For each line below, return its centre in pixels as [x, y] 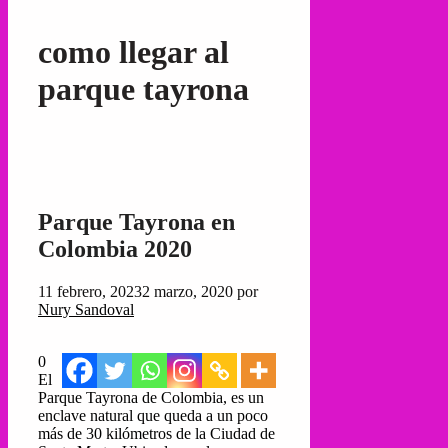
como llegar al [133, 51]
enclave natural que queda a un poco [153, 415]
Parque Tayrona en [136, 221]
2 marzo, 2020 [187, 291]
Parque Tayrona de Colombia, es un [151, 397]
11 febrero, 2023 [90, 291]
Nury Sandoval [86, 309]
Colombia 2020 [115, 248]
